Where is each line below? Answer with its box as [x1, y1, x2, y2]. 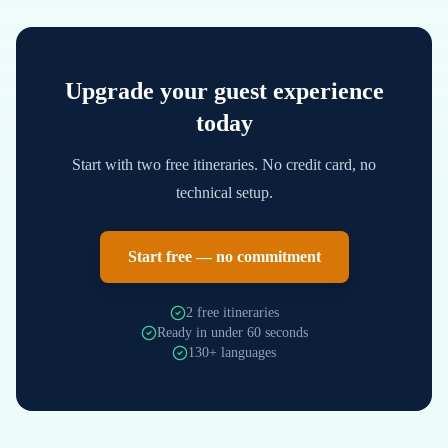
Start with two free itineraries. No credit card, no [72, 156, 376, 173]
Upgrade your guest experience [64, 78, 384, 104]
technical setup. [175, 184, 273, 201]
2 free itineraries [185, 305, 279, 320]
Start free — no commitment [127, 248, 321, 265]
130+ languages [188, 345, 276, 360]
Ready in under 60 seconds [156, 325, 308, 340]
